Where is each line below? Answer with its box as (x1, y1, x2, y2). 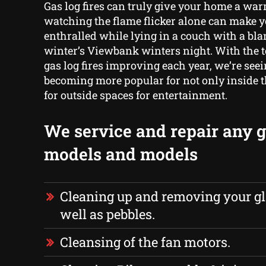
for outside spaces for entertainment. (43, 88, 227, 103)
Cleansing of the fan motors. (59, 233, 230, 251)
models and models (43, 143, 198, 166)
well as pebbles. (59, 205, 155, 223)
